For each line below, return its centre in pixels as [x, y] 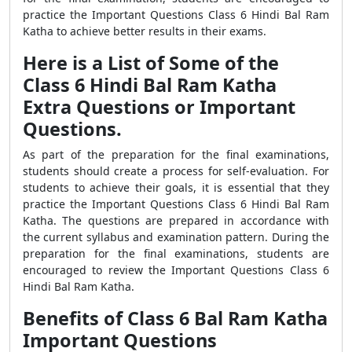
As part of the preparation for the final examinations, [176, 154]
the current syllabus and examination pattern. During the [176, 237]
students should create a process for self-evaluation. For [176, 171]
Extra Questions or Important [159, 107]
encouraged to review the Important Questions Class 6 [176, 270]
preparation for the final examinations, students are [176, 253]
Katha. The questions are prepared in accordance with [176, 220]
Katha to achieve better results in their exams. [145, 31]
